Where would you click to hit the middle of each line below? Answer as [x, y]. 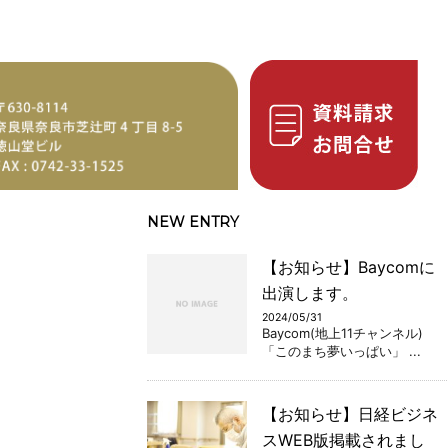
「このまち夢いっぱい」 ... [341, 351]
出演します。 [310, 293]
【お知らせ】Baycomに [348, 267]
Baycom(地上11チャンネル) [349, 333]
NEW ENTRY [193, 222]
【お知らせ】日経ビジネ [350, 414]
